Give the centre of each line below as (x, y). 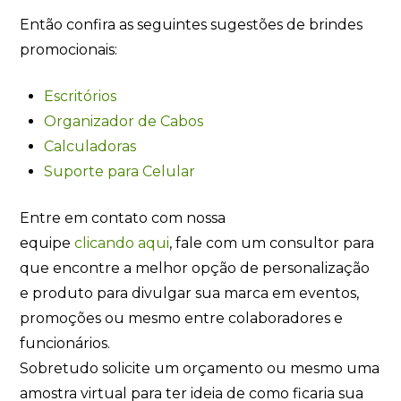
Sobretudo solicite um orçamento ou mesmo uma (200, 368)
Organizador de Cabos (123, 121)
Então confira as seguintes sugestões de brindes (192, 24)
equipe (47, 243)
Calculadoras (90, 146)
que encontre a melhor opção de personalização (195, 268)
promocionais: (69, 49)
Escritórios (80, 96)
